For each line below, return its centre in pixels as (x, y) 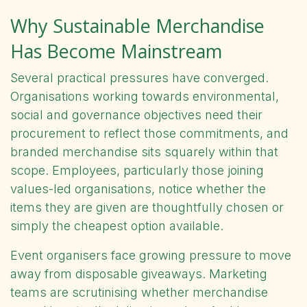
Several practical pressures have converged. (139, 77)
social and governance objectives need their (136, 114)
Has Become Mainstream (116, 51)
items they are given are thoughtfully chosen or (147, 207)
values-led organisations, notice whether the (138, 188)
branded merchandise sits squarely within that (144, 151)
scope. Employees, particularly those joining (137, 170)
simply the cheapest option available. (117, 225)
